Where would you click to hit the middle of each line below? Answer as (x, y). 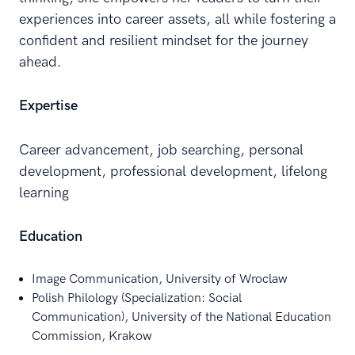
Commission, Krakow (92, 336)
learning (44, 193)
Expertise (48, 106)
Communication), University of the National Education (181, 317)
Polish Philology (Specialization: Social (137, 298)
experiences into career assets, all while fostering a (177, 19)
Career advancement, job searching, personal (161, 150)
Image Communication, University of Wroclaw (160, 279)
